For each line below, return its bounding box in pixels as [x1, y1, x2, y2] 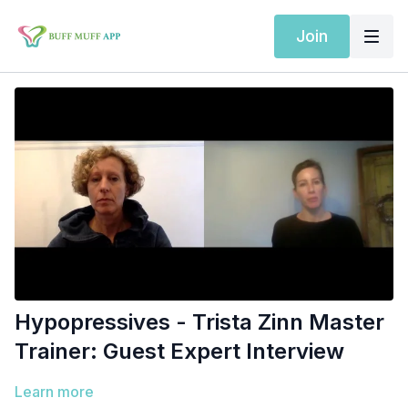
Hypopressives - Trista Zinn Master [15, 309, 384, 336]
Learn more [15, 382, 94, 402]
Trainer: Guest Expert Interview [15, 338, 344, 365]
